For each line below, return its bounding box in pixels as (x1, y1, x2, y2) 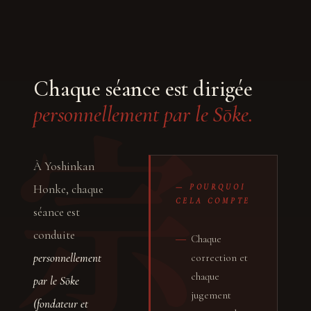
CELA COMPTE (176, 196, 251, 205)
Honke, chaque (33, 181, 103, 196)
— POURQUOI (176, 182, 246, 192)
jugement (191, 288, 231, 301)
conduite (33, 227, 75, 242)
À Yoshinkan (33, 158, 94, 174)
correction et (191, 251, 248, 264)
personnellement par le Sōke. (33, 100, 253, 128)
